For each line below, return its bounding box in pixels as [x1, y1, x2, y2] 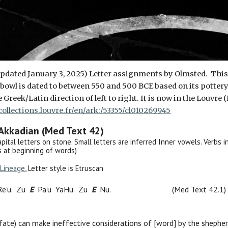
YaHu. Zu [53, 184, 92, 195]
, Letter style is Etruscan [25, 163, 104, 174]
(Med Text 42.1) [172, 184, 226, 195]
